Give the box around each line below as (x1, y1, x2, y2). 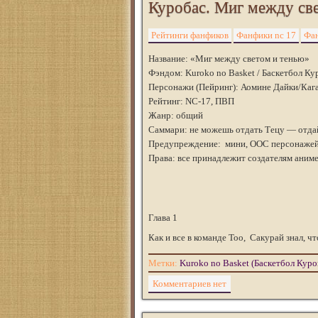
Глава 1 (148, 212, 177, 223)
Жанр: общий (148, 110, 203, 121)
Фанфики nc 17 (236, 30, 296, 40)
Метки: (148, 258, 180, 268)
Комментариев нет (153, 278, 226, 289)
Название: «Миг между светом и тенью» (148, 53, 309, 64)
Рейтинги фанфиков (151, 30, 229, 40)
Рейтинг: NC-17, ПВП (148, 96, 234, 106)
